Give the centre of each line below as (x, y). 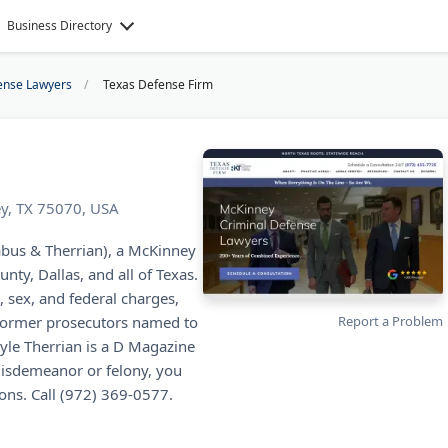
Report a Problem (390, 321)
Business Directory (60, 25)
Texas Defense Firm (158, 84)
